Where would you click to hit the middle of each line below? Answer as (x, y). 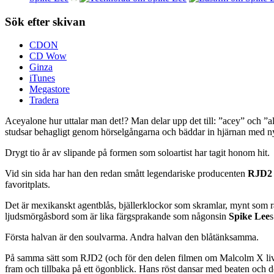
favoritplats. (28, 185)
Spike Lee (249, 217)
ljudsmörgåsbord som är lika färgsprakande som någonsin (117, 217)
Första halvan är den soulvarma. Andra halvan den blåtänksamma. (132, 237)
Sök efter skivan (45, 21)
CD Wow (48, 56)
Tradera (44, 100)
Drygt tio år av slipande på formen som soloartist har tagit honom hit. (137, 153)
